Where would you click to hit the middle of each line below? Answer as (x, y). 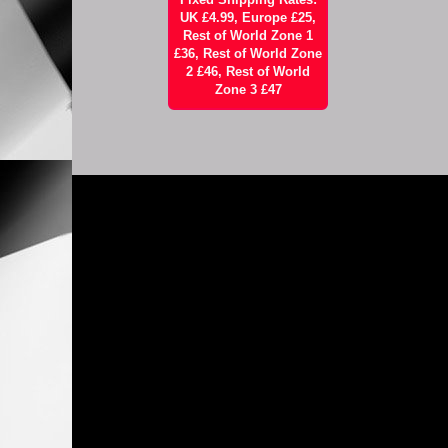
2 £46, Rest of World (248, 71)
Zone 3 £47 (248, 89)
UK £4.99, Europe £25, (248, 17)
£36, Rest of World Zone (248, 53)
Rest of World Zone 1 (248, 35)
